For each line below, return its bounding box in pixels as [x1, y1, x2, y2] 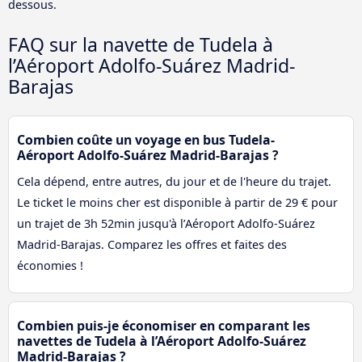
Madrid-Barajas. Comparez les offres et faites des [17, 237, 287, 253]
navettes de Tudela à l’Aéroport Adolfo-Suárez [17, 332, 306, 351]
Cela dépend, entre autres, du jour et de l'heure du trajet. [17, 174, 331, 190]
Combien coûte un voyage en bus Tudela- [17, 131, 275, 149]
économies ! [17, 258, 83, 274]
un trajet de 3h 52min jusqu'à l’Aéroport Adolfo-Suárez [17, 216, 315, 232]
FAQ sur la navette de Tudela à [8, 32, 273, 57]
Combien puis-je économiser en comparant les [17, 317, 310, 335]
